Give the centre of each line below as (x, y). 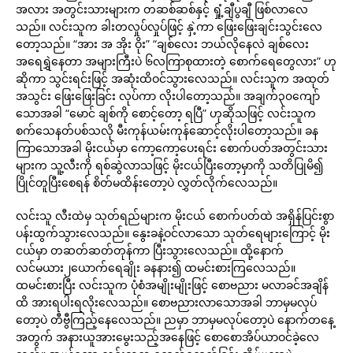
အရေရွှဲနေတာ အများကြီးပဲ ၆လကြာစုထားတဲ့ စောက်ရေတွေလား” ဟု (176, 61)
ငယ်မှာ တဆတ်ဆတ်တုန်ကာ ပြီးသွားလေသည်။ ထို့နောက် (150, 250)
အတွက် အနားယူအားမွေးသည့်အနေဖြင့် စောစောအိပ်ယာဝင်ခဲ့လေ (167, 337)
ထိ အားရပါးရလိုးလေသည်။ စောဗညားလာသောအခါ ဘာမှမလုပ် (166, 302)
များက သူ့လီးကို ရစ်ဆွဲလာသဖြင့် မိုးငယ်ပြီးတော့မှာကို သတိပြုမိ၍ (169, 165)
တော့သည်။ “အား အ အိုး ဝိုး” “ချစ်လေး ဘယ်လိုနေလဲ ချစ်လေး (162, 44)
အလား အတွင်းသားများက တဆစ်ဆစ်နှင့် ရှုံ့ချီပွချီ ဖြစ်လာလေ (162, 9)
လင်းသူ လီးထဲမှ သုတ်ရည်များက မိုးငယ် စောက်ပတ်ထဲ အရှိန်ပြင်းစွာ (175, 216)
